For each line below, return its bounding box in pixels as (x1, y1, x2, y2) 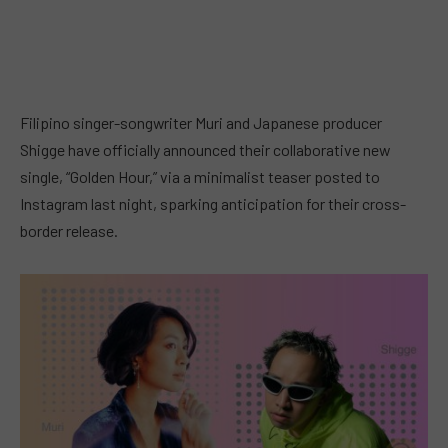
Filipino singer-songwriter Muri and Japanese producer (20, 113, 382, 132)
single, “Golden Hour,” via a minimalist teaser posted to (20, 167, 380, 186)
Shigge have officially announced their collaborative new (20, 140, 390, 159)
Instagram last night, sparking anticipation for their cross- (20, 194, 406, 213)
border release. (20, 221, 118, 240)
